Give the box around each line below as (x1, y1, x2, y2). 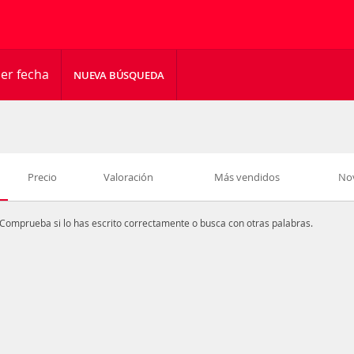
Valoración (104, 170, 154, 184)
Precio (27, 170, 57, 184)
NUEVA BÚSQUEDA (73, 68, 165, 82)
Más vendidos (213, 170, 280, 184)
